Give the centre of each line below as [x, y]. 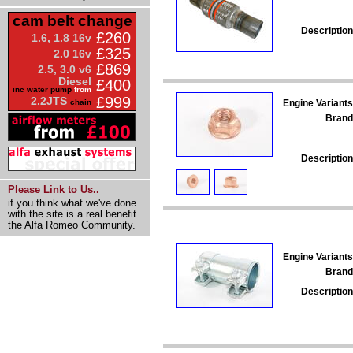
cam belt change [72, 21]
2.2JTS [50, 101]
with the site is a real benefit [72, 214]
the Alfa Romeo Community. [72, 225]
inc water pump [42, 89]
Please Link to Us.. [54, 190]
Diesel [75, 81]
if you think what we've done [72, 203]
